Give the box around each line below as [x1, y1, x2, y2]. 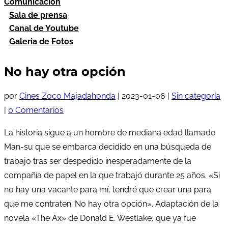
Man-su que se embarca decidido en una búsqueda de [4, 141, 211, 152]
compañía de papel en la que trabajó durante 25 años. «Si [4, 170, 220, 180]
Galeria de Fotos [9, 37, 73, 46]
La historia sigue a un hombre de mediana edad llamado [4, 127, 216, 137]
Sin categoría [172, 91, 220, 101]
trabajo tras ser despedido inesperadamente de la [4, 156, 191, 166]
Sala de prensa [9, 10, 67, 20]
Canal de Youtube [9, 23, 79, 33]
